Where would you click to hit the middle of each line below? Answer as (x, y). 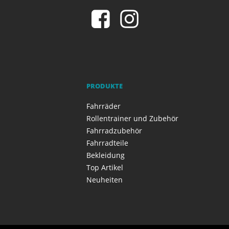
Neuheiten (104, 179)
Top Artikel (105, 167)
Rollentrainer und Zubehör (132, 118)
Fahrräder (103, 106)
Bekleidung (105, 155)
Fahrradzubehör (114, 130)
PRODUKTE (104, 86)
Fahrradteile (107, 143)
